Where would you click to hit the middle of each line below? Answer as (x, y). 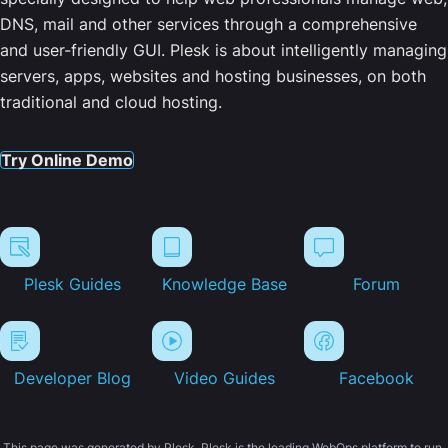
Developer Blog (72, 378)
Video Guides (224, 378)
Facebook (376, 378)
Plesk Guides (72, 284)
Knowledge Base (224, 284)
